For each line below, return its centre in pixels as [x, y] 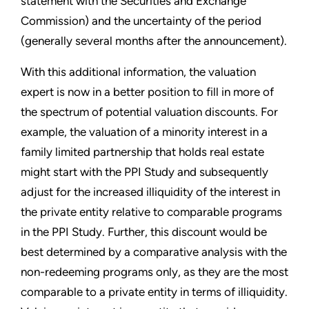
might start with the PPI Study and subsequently [144, 171]
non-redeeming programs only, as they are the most [154, 271]
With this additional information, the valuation [138, 71]
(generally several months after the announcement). [154, 40]
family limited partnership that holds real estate [142, 151]
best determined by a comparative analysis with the [154, 251]
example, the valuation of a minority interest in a [144, 131]
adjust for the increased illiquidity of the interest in [150, 191]
